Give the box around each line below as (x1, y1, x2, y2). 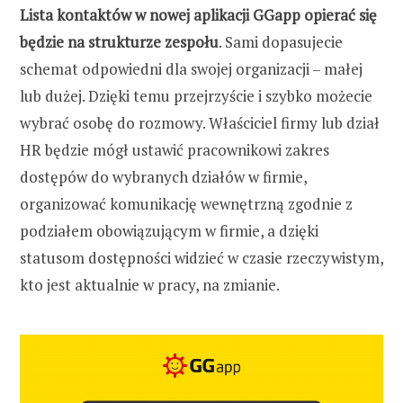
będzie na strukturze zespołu (20, 31, 219, 53)
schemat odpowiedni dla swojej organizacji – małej (20, 58, 363, 80)
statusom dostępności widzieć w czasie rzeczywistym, (20, 247, 383, 269)
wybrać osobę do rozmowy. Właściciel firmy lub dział (20, 112, 380, 134)
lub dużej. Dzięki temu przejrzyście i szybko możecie (20, 85, 372, 107)
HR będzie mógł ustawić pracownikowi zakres (20, 139, 329, 161)
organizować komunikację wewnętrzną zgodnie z (20, 193, 353, 215)
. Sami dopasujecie (219, 31, 343, 53)
